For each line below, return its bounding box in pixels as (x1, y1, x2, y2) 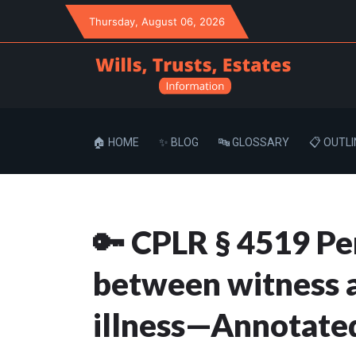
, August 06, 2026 (135, 14, 225, 28)
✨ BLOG (159, 136, 199, 149)
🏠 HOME (93, 136, 139, 149)
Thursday (89, 14, 135, 28)
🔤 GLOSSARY (219, 136, 289, 149)
